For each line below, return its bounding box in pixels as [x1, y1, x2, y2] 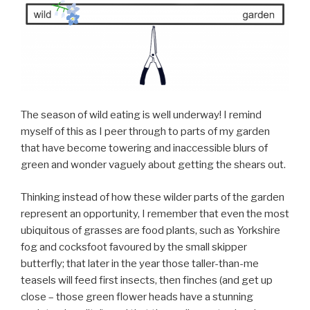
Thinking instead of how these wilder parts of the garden [21, 190, 284, 203]
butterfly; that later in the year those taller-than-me [21, 257, 259, 270]
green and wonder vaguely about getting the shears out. [21, 158, 286, 172]
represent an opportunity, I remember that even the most [21, 207, 289, 220]
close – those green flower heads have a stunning [21, 290, 253, 303]
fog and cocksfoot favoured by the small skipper [21, 240, 247, 253]
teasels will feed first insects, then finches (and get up [21, 273, 273, 286]
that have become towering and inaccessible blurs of [21, 142, 268, 155]
